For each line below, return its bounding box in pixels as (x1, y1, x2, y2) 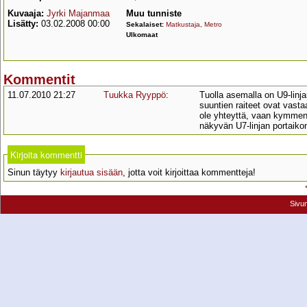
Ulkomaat (126, 31, 160, 38)
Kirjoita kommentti (10, 148, 82, 162)
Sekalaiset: (126, 21, 166, 28)
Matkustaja (166, 21, 200, 28)
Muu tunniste (126, 8, 182, 19)
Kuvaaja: (8, 8, 44, 19)
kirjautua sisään (60, 167, 123, 178)
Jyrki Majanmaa (47, 8, 110, 19)
